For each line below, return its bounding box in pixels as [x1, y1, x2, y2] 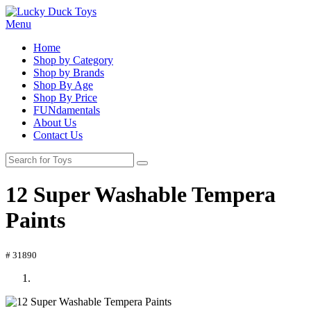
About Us [33, 117, 76, 128]
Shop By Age [33, 79, 93, 91]
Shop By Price [33, 92, 97, 103]
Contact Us [33, 129, 83, 141]
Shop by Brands [33, 67, 104, 78]
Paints [6, 208, 65, 233]
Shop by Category [33, 54, 113, 66]
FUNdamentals [33, 104, 100, 116]
